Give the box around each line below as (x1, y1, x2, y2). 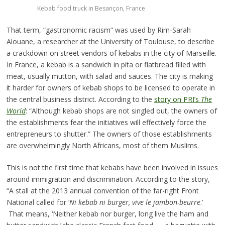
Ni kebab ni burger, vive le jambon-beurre (69, 197, 200, 207)
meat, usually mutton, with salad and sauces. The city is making (6, 71, 213, 81)
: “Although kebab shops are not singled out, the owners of (25, 105, 217, 116)
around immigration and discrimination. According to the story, (6, 174, 210, 184)
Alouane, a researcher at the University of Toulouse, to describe (6, 36, 214, 46)
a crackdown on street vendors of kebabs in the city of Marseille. (6, 48, 216, 58)
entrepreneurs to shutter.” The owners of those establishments (6, 129, 212, 139)
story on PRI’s (154, 94, 201, 104)
